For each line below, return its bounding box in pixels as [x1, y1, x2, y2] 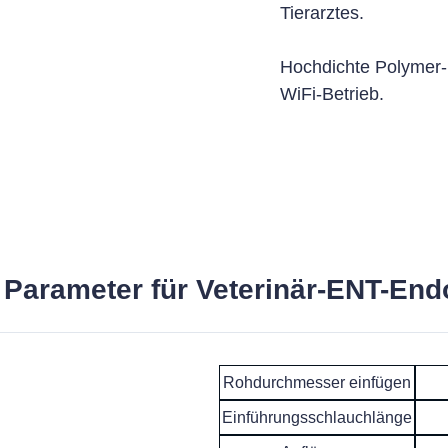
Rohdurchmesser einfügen [223, 374, 412, 392]
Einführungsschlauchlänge [222, 408, 413, 426]
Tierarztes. [280, 3, 365, 23]
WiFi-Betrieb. [280, 84, 385, 104]
